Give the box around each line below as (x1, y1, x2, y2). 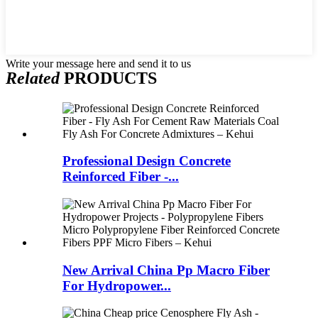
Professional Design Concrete (62, 153, 231, 169)
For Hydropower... (62, 278, 171, 293)
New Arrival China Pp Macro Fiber (62, 262, 270, 278)
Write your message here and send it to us (6, 57, 191, 70)
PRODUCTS (60, 68, 157, 87)
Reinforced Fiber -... (62, 169, 179, 185)
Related (6, 68, 60, 87)
